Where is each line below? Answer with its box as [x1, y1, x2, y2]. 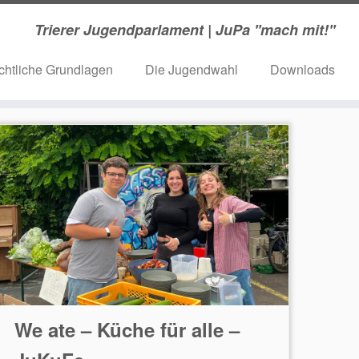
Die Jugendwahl [144, 60, 238, 79]
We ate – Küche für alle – [14, 316, 240, 343]
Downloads [269, 60, 335, 79]
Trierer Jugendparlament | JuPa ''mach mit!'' [34, 19, 335, 40]
